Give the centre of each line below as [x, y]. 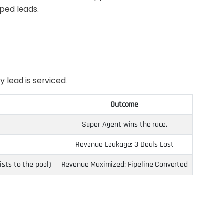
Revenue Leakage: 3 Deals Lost [124, 145]
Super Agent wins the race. [124, 125]
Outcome [124, 105]
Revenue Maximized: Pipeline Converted [124, 165]
